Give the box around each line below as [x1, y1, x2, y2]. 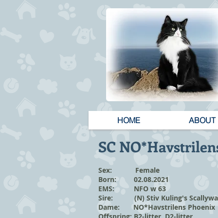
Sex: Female [98, 165, 160, 175]
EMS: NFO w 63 [98, 184, 166, 193]
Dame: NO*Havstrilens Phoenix [98, 202, 215, 212]
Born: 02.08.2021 [98, 175, 169, 184]
